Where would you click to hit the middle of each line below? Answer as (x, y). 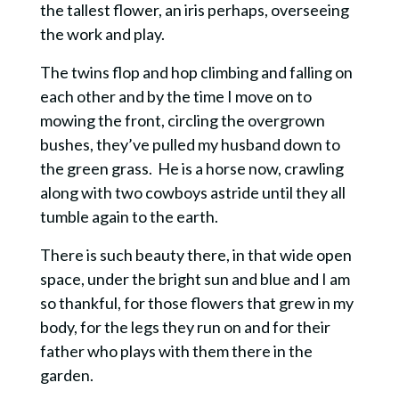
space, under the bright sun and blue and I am (195, 278)
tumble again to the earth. (129, 216)
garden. (70, 375)
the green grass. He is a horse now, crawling (191, 168)
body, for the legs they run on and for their (185, 326)
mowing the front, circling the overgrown (182, 120)
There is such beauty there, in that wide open (195, 254)
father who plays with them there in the (176, 350)
